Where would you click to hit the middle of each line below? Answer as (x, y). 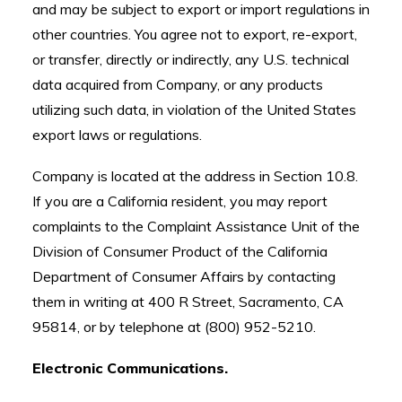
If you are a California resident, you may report (180, 201)
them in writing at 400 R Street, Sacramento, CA (188, 301)
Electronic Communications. (130, 368)
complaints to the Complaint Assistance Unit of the (196, 226)
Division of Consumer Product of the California (180, 251)
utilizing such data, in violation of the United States (194, 109)
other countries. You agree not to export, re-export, (195, 34)
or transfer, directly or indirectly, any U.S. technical (191, 59)
